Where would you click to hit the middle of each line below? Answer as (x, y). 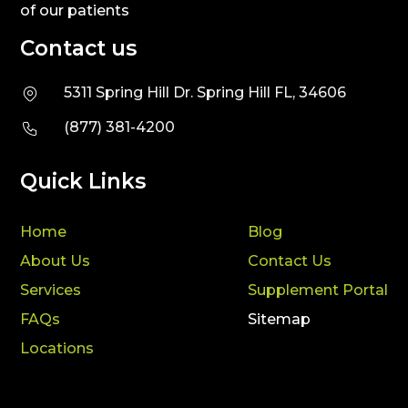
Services (51, 290)
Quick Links (83, 181)
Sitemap (279, 319)
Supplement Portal (317, 290)
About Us (56, 260)
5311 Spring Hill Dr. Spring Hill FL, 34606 (204, 92)
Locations (57, 348)
